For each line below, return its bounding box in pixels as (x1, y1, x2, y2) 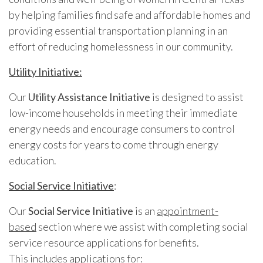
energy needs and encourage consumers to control (9, 122, 235, 135)
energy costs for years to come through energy (9, 137, 218, 151)
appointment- (157, 204, 218, 217)
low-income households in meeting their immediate (9, 106, 238, 119)
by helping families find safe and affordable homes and (9, 8, 251, 21)
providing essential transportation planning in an (9, 23, 228, 37)
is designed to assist (150, 90, 244, 103)
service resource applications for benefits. (9, 235, 199, 249)
